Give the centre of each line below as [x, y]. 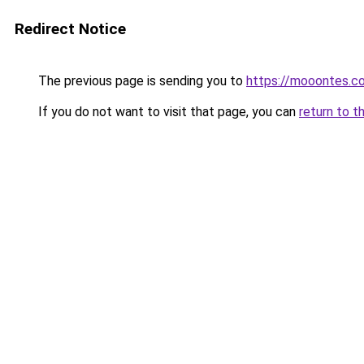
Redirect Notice [70, 29]
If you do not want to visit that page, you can [167, 112]
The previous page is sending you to [141, 81]
